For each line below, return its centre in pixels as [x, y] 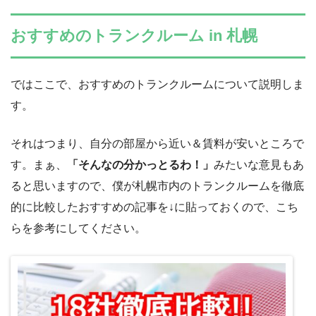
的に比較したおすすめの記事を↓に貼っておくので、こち [154, 207]
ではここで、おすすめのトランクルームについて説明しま [157, 84]
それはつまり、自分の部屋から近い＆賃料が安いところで [157, 143]
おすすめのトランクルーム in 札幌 [134, 36]
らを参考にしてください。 [78, 228]
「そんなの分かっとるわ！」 [140, 164]
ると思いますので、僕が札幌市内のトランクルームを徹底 [157, 186]
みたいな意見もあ [259, 164]
